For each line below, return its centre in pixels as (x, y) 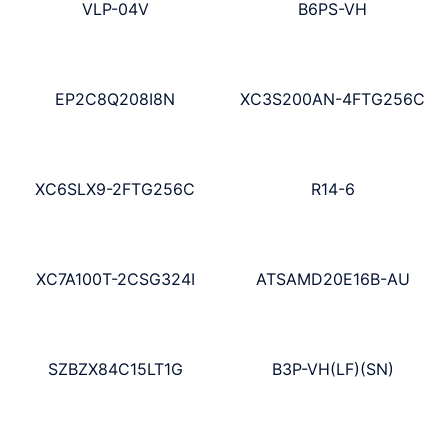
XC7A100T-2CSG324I (115, 278)
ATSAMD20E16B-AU (332, 278)
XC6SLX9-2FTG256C (115, 189)
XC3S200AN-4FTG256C (333, 99)
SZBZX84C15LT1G (115, 368)
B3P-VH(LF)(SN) (332, 368)
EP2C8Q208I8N (115, 99)
